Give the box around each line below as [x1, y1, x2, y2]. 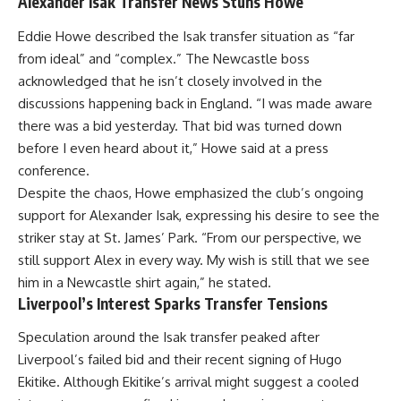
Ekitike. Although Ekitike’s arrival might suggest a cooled [18, 373, 359, 391]
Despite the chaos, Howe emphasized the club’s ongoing [18, 183, 363, 201]
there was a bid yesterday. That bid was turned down [18, 116, 342, 134]
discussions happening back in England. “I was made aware [18, 94, 372, 112]
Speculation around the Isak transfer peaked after [18, 328, 320, 346]
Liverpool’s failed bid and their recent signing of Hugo [18, 351, 342, 369]
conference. [18, 161, 90, 179]
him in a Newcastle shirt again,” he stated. [18, 273, 271, 291]
